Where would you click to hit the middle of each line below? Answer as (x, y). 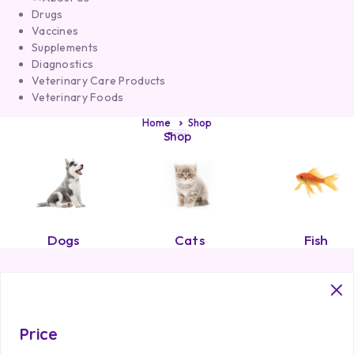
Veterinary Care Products (99, 81)
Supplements (65, 47)
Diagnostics (63, 64)
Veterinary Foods (78, 97)
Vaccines (55, 31)
